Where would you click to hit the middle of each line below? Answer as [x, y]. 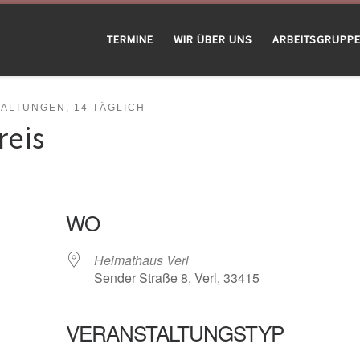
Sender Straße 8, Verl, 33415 [176, 277]
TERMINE [130, 40]
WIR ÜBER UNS [213, 40]
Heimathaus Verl [141, 260]
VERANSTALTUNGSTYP [174, 332]
